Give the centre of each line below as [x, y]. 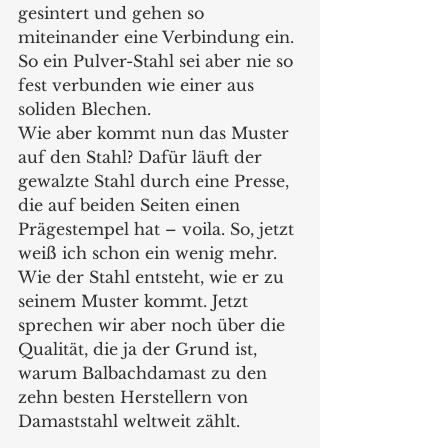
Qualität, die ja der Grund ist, [140, 349]
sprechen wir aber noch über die [154, 325]
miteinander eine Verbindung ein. [158, 37]
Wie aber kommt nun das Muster [156, 133]
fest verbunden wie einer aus [138, 85]
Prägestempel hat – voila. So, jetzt [158, 229]
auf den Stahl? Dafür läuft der [142, 157]
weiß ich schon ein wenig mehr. [150, 253]
